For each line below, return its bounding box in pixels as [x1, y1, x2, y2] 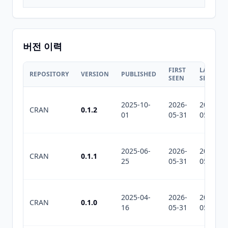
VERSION [81, 70, 109, 78]
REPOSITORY [30, 70, 69, 78]
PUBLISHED [121, 70, 156, 78]
